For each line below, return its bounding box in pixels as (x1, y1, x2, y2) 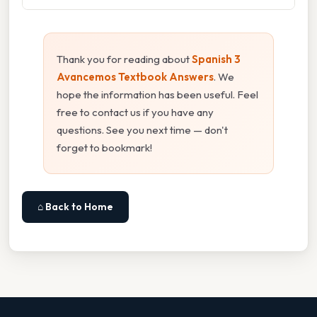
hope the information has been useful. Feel (57, 87, 258, 101)
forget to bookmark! (57, 140, 152, 154)
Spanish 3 (192, 52, 241, 66)
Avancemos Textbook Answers (57, 69, 214, 83)
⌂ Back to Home (38, 200, 113, 213)
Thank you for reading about (57, 52, 192, 66)
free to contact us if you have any (57, 105, 214, 119)
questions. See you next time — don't (57, 122, 228, 137)
